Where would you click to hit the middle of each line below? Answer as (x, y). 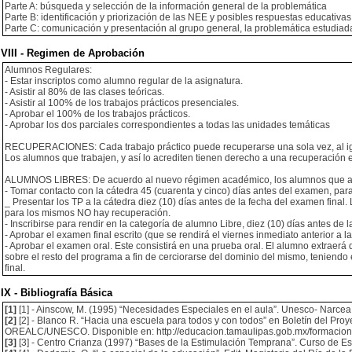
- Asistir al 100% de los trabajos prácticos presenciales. (122, 103)
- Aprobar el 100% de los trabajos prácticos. (97, 114)
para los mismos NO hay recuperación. (88, 213)
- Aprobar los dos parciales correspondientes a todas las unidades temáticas (167, 125)
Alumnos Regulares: (48, 70)
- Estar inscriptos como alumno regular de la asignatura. (124, 81)
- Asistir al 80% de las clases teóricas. (84, 92)
